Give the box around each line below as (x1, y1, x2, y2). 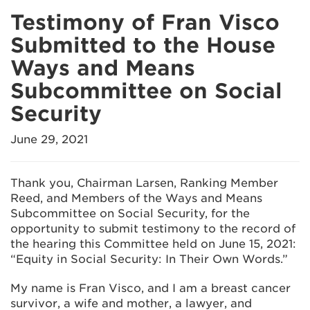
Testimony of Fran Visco (10, 10, 280, 35)
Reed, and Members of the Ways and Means (10, 192, 262, 205)
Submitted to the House (10, 33, 275, 57)
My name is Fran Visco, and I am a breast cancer (10, 282, 291, 295)
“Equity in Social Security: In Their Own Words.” (10, 253, 288, 266)
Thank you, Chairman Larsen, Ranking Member (10, 176, 278, 190)
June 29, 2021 (10, 133, 88, 146)
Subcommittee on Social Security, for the (10, 207, 250, 220)
